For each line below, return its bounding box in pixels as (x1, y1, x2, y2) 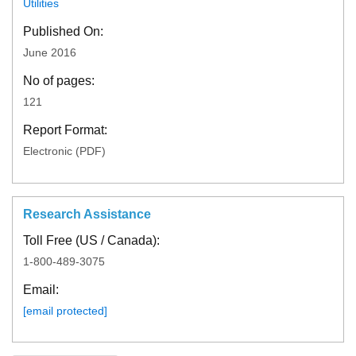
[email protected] (22, 304, 107, 317)
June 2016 (22, 46, 76, 60)
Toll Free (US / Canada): (22, 233, 160, 247)
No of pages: (22, 74, 95, 88)
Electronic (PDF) (22, 145, 106, 158)
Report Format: (22, 123, 107, 137)
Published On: (22, 25, 103, 39)
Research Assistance (22, 207, 151, 221)
